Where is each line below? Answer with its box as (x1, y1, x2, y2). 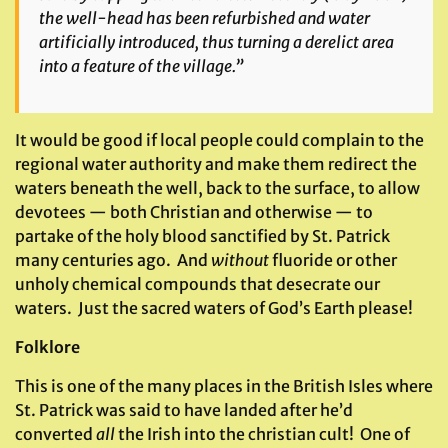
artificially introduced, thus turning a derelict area (39, 32, 394, 52)
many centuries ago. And (15, 250, 211, 270)
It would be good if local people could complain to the (15, 130, 424, 150)
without (211, 250, 269, 270)
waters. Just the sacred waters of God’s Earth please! (15, 298, 413, 318)
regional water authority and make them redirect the (15, 154, 417, 174)
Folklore (15, 337, 80, 357)
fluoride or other (269, 250, 397, 270)
